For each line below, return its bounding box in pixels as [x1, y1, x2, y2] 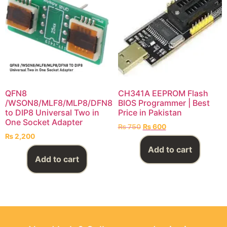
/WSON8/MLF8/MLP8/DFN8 [5, 97, 112, 108]
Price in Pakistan [118, 107, 182, 118]
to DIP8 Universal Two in [5, 107, 99, 118]
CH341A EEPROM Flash [118, 88, 208, 98]
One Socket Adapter [5, 117, 83, 127]
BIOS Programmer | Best [118, 97, 210, 108]
